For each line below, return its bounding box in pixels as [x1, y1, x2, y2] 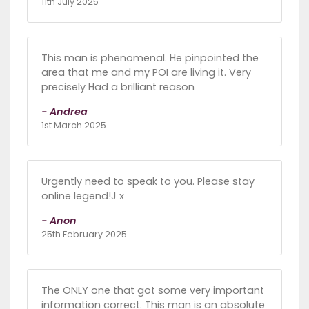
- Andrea [41, 105, 88, 119]
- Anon [41, 214, 77, 228]
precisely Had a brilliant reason [41, 80, 195, 94]
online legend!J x [41, 189, 124, 203]
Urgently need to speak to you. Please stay [41, 175, 255, 189]
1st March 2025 [41, 119, 106, 132]
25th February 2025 [41, 228, 127, 241]
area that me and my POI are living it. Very [41, 66, 251, 80]
